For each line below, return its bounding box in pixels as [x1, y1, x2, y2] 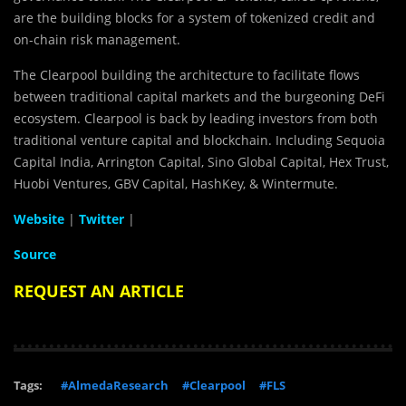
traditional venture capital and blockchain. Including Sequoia [14, 130, 385, 149]
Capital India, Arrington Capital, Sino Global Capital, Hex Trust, [14, 152, 389, 170]
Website [14, 209, 64, 227]
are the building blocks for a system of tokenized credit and [14, 8, 375, 26]
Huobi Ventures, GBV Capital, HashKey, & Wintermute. [14, 174, 338, 192]
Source [14, 245, 56, 263]
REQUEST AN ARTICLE [14, 279, 184, 302]
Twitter [79, 209, 124, 227]
